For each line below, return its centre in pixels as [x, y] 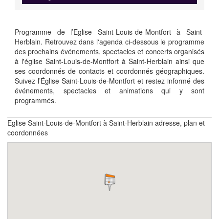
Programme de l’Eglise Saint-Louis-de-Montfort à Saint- [109, 32]
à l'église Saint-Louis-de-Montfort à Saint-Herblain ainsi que [109, 61]
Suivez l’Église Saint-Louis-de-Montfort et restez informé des [109, 80]
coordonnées [28, 132]
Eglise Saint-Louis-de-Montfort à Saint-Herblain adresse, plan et [106, 122]
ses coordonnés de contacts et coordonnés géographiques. [109, 71]
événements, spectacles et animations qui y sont [109, 90]
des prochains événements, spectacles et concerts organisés [109, 51]
